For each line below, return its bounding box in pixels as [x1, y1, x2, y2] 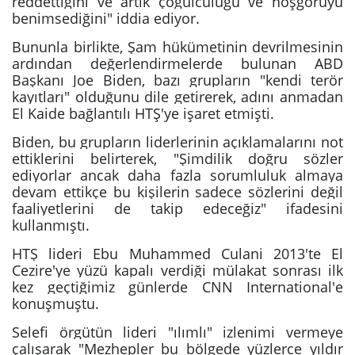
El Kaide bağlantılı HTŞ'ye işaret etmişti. [12, 104, 274, 123]
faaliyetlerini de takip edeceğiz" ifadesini [12, 199, 343, 218]
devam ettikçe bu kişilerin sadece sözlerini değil [12, 182, 343, 201]
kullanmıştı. [12, 216, 90, 235]
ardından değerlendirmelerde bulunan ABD [12, 54, 343, 73]
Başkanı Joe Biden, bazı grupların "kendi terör [12, 71, 343, 90]
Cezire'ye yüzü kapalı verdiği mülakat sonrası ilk [12, 261, 343, 280]
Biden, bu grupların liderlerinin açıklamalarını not [12, 132, 343, 151]
